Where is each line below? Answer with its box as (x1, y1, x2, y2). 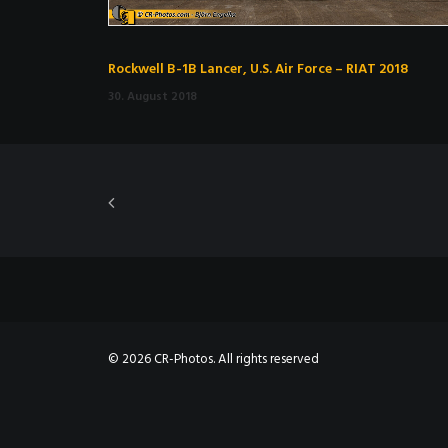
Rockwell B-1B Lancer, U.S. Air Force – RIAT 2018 (108, 58, 408, 82)
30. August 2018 (108, 87, 197, 108)
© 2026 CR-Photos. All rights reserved (108, 349, 319, 370)
